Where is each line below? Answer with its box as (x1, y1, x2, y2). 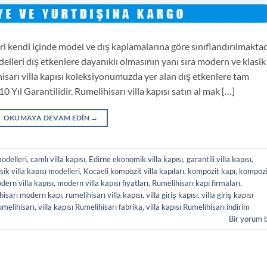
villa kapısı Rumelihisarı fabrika (38, 201, 142, 212)
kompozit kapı (188, 166, 235, 176)
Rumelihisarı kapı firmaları (152, 178, 240, 188)
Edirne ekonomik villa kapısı (89, 154, 183, 164)
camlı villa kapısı (30, 154, 85, 164)
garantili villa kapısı (187, 154, 252, 164)
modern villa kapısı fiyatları (57, 178, 148, 188)
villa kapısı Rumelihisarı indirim (146, 201, 250, 212)
